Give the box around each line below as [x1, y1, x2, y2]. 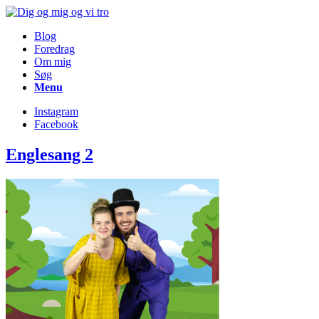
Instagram [34, 105, 78, 117]
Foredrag [34, 43, 75, 55]
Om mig [34, 56, 71, 68]
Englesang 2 [6, 145, 93, 164]
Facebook [34, 118, 78, 130]
